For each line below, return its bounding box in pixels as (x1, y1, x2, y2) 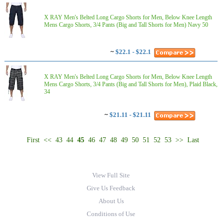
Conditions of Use (87, 210, 135, 218)
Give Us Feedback (87, 184, 135, 192)
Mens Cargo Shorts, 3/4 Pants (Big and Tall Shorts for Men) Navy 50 (44, 21, 208, 28)
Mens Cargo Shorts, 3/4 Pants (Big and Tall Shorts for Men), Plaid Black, (44, 81, 218, 88)
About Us (98, 197, 124, 205)
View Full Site (92, 171, 130, 179)
